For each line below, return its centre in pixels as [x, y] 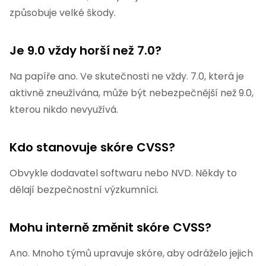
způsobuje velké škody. [63, 13]
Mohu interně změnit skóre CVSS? [110, 228]
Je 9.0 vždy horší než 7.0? [85, 51]
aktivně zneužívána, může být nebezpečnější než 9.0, [132, 93]
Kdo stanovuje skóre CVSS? [92, 148]
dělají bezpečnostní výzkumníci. [84, 190]
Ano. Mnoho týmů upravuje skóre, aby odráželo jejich [131, 254]
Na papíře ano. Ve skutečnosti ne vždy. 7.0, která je [127, 77]
